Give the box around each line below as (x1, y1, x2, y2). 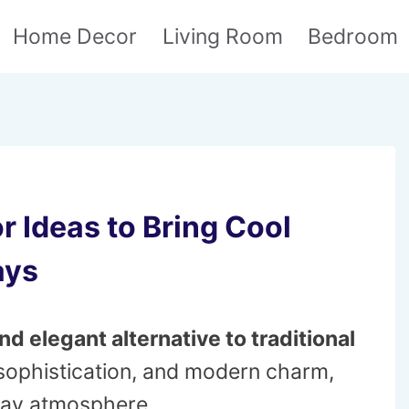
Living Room (162, 24, 283, 49)
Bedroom (308, 24, 399, 49)
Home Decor (13, 24, 138, 49)
